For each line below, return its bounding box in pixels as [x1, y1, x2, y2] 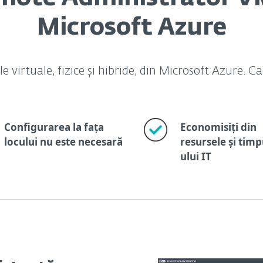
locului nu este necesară [4, 135, 123, 149]
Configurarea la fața [4, 120, 104, 134]
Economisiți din [180, 120, 257, 134]
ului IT [180, 150, 211, 163]
